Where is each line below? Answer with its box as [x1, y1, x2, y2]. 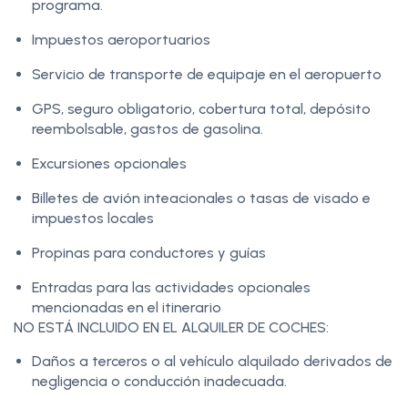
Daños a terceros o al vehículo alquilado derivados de [32, 352, 393, 371]
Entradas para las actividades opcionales [32, 279, 311, 297]
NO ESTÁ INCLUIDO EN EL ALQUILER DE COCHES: [14, 319, 329, 337]
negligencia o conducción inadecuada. [32, 372, 287, 391]
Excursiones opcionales [32, 155, 190, 173]
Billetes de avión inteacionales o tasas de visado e [32, 189, 371, 208]
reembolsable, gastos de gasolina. [32, 120, 263, 138]
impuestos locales [32, 209, 154, 228]
